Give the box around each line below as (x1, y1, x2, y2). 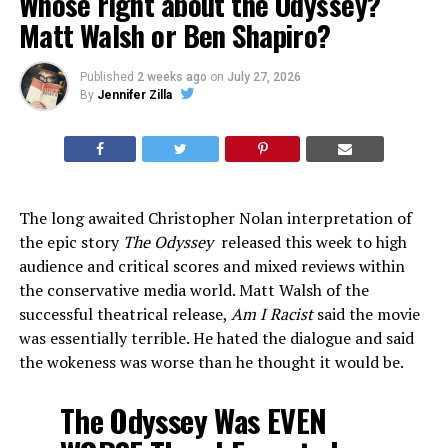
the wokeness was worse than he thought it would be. (18, 351, 407, 374)
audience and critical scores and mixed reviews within (18, 255, 405, 278)
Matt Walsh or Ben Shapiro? (18, 14, 338, 57)
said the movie (316, 303, 420, 326)
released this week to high (220, 231, 407, 254)
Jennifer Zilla (96, 88, 172, 103)
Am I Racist (230, 303, 317, 326)
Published (79, 70, 134, 85)
